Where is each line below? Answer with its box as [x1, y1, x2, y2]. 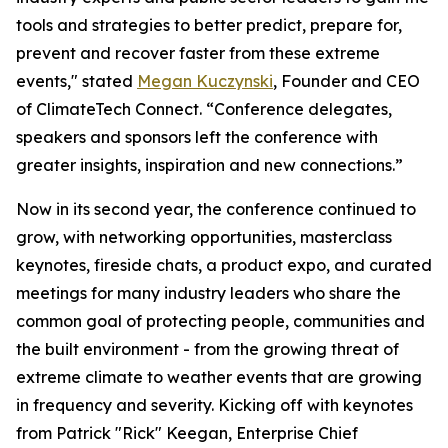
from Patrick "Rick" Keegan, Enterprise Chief [16, 423, 358, 443]
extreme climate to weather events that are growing [16, 367, 422, 387]
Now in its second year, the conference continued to [16, 199, 416, 219]
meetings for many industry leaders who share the [16, 283, 401, 303]
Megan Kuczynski [137, 71, 273, 91]
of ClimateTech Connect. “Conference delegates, [16, 99, 392, 119]
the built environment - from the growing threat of [16, 339, 399, 359]
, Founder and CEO [273, 71, 420, 91]
